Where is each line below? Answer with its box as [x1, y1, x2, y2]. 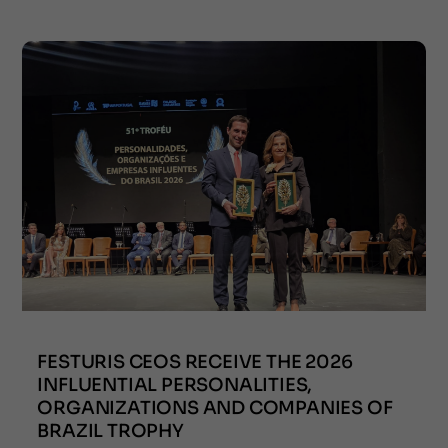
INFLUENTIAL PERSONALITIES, [37, 373, 313, 396]
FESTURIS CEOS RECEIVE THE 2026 [37, 350, 353, 373]
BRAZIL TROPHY [37, 419, 184, 442]
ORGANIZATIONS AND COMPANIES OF [37, 396, 393, 419]
